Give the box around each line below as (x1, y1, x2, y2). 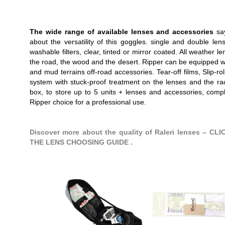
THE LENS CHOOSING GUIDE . (30, 138, 133, 146)
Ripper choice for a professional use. (30, 98, 146, 106)
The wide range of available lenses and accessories (30, 28, 214, 36)
